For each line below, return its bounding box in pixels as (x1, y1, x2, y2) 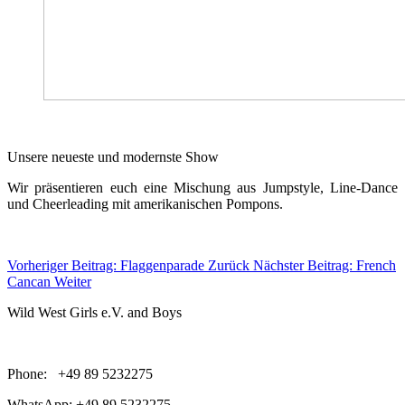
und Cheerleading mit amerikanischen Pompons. (7, 195, 283, 212)
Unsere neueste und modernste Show (7, 148, 219, 165)
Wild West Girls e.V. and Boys (7, 304, 185, 320)
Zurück (208, 257, 250, 273)
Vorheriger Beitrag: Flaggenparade (7, 257, 208, 273)
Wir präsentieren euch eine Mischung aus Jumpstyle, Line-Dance (7, 179, 398, 195)
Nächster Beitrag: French (253, 257, 396, 273)
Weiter (54, 273, 91, 289)
